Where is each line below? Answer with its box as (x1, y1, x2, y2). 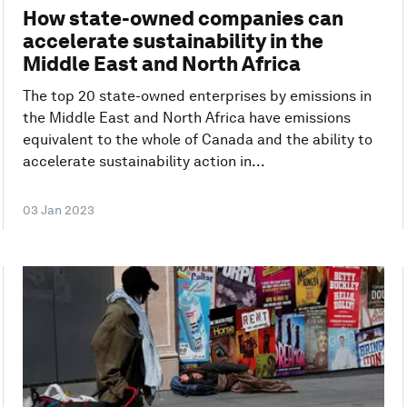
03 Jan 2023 (22, 202, 94, 217)
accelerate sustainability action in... (22, 152, 265, 170)
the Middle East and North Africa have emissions (22, 108, 351, 126)
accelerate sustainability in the (22, 28, 323, 53)
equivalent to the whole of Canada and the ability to (22, 130, 372, 148)
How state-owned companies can (22, 5, 343, 30)
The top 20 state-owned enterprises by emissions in (22, 86, 372, 104)
